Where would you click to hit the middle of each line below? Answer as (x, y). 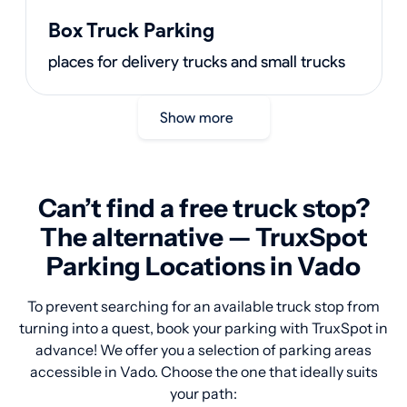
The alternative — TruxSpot (203, 237)
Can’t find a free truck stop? (203, 208)
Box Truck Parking (131, 30)
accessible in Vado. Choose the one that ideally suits (203, 372)
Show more (200, 117)
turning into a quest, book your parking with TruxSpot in (203, 328)
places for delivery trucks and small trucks (196, 62)
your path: (203, 393)
